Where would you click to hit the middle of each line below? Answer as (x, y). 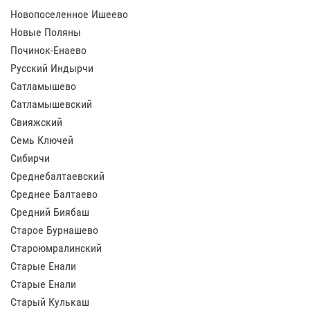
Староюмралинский (56, 248)
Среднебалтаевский (57, 176)
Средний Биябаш (50, 212)
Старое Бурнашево (54, 230)
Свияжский (36, 122)
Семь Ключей (42, 140)
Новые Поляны (46, 32)
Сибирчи (30, 158)
